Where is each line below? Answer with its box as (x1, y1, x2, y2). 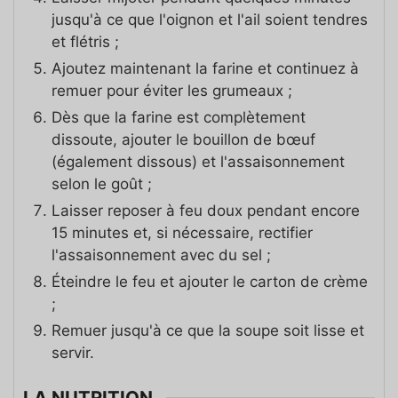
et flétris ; (52, 33, 119, 52)
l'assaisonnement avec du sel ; (52, 246, 271, 265)
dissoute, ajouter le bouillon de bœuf (52, 131, 315, 149)
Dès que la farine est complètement (52, 108, 306, 127)
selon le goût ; (52, 175, 152, 194)
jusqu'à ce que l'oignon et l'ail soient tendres (52, 11, 368, 29)
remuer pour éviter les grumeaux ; (52, 82, 292, 100)
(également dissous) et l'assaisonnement (52, 153, 345, 171)
